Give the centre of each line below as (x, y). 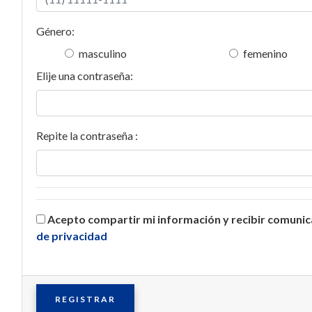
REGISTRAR (85, 299)
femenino (266, 53)
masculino (103, 53)
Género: (55, 31)
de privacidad (71, 236)
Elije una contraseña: (84, 76)
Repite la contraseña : (87, 135)
